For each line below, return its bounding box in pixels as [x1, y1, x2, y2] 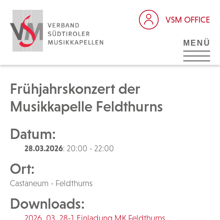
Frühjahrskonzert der [10, 80, 140, 97]
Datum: [10, 125, 56, 142]
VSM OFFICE [165, 14, 210, 25]
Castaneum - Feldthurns [10, 178, 92, 189]
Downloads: [10, 195, 85, 212]
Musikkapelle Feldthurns [10, 98, 163, 115]
